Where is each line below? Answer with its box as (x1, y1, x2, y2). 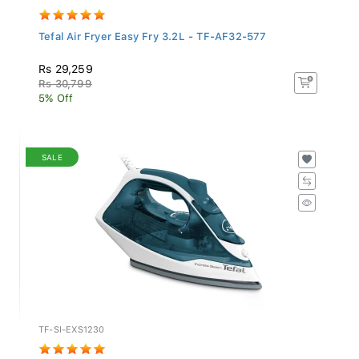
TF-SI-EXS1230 (38, 320, 105, 331)
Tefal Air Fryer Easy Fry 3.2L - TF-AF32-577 (38, 26, 267, 38)
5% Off (38, 87, 74, 100)
